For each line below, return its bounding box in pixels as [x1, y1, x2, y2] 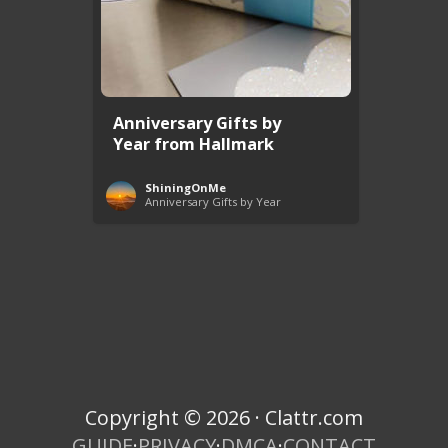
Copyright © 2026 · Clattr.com [85, 403, 363, 431]
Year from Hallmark [113, 131, 274, 155]
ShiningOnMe [145, 179, 226, 195]
